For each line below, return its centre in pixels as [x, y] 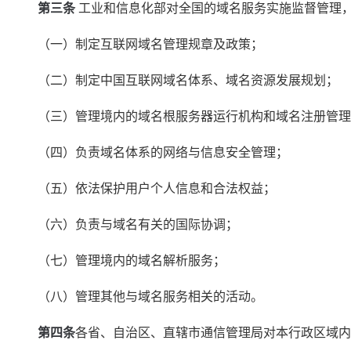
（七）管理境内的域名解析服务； [119, 261]
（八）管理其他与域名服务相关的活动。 [138, 297]
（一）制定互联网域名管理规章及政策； [138, 44]
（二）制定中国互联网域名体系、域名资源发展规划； [175, 80]
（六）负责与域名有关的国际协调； [125, 224]
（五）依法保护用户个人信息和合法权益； [144, 188]
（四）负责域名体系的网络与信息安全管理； [150, 152]
